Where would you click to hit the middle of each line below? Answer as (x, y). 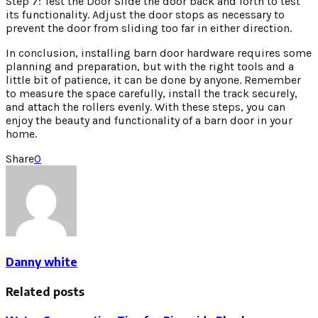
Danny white (42, 262)
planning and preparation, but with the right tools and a (150, 66)
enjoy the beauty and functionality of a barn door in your (149, 120)
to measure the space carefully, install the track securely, (152, 93)
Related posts (45, 292)
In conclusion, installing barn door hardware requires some (159, 53)
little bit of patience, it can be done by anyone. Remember (153, 79)
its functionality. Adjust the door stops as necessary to (145, 14)
